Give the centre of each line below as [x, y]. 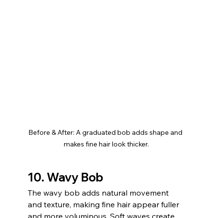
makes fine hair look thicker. [106, 144]
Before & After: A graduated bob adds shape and [106, 132]
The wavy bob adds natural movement [99, 192]
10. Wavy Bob [65, 177]
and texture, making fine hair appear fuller [104, 204]
